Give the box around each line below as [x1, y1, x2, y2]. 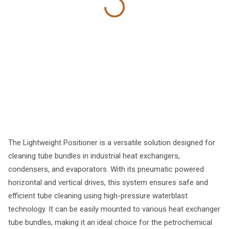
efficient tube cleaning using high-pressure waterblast [8, 191, 188, 200]
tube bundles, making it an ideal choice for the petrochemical [8, 218, 212, 227]
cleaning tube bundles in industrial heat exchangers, [8, 151, 180, 161]
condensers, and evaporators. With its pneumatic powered [8, 165, 204, 174]
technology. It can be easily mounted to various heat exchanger [8, 204, 220, 214]
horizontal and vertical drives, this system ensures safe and [8, 178, 208, 187]
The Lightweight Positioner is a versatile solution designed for [8, 138, 215, 147]
